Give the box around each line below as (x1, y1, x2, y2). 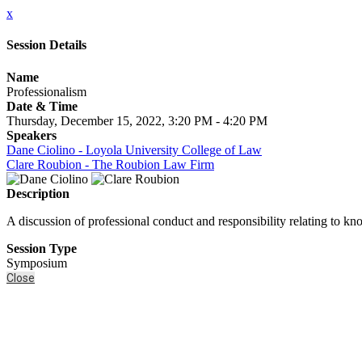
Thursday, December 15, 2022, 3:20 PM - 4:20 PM (6, 113, 267, 128)
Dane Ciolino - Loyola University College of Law (6, 142, 262, 157)
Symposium (6, 255, 67, 270)
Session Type (6, 241, 77, 255)
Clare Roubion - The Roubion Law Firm (6, 157, 214, 171)
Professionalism (6, 84, 86, 99)
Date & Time (6, 99, 78, 113)
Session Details (6, 38, 86, 53)
